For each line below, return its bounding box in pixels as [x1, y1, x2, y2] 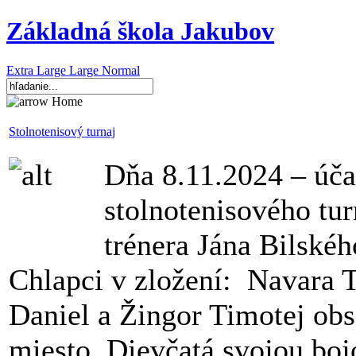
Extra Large [6, 63, 69, 77]
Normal [102, 63, 140, 77]
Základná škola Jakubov [6, 17, 274, 46]
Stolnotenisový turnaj [9, 124, 115, 138]
